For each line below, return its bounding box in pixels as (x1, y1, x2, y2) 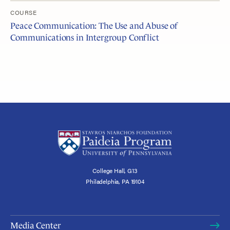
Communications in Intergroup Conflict (10, 33, 159, 43)
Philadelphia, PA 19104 (86, 177, 144, 186)
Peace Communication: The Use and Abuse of (10, 21, 178, 31)
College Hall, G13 (92, 166, 138, 176)
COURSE (10, 7, 37, 17)
